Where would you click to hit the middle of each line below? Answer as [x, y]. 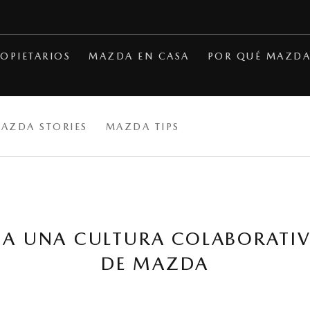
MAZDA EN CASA [139, 56]
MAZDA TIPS [143, 126]
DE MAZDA [155, 263]
